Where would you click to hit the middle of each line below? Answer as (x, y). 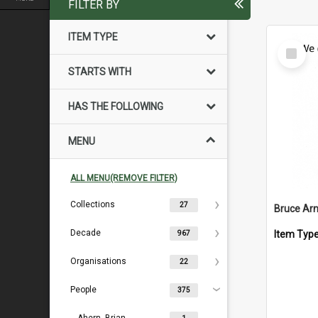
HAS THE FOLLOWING (116, 106)
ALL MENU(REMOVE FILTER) (124, 178)
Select (296, 45)
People (83, 290)
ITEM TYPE (93, 37)
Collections (93, 204)
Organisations (98, 261)
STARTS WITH (100, 72)
